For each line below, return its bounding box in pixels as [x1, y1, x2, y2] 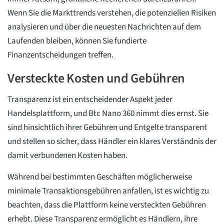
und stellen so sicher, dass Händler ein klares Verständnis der [7, 135, 216, 148]
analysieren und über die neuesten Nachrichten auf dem [7, 21, 201, 33]
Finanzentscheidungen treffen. [7, 49, 113, 61]
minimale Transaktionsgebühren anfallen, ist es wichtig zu [7, 185, 209, 197]
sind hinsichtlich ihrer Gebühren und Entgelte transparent [7, 121, 207, 134]
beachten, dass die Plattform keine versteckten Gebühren [7, 199, 206, 211]
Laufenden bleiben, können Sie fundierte [7, 35, 146, 47]
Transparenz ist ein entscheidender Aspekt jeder [7, 93, 172, 106]
